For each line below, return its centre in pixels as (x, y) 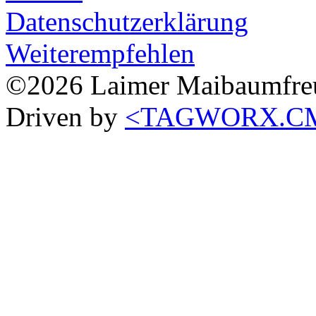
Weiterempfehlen (100, 53)
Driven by (65, 116)
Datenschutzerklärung (127, 21)
